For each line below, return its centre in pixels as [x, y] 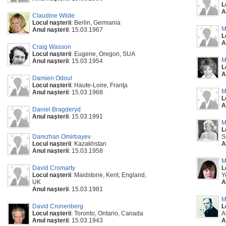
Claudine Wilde [53, 16]
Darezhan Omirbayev [62, 137]
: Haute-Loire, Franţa [99, 85]
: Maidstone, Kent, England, [109, 175]
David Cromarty [54, 168]
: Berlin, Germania [96, 23]
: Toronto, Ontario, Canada [107, 213]
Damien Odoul [52, 78]
